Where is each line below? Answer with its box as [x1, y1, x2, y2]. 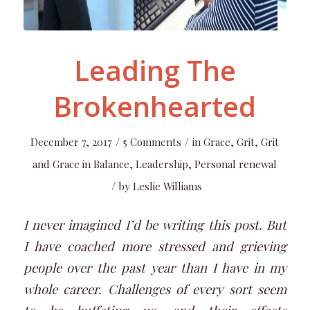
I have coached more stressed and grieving [23, 237, 287, 255]
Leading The [73, 51, 236, 89]
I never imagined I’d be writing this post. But [23, 215, 287, 233]
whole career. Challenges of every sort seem [23, 280, 287, 298]
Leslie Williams [132, 179, 202, 193]
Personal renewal [194, 157, 277, 171]
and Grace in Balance [33, 157, 130, 171]
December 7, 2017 [30, 135, 113, 149]
